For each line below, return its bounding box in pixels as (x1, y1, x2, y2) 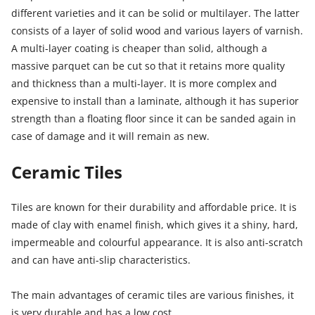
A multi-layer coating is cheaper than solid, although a (11, 41, 267, 56)
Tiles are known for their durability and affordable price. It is (11, 200, 297, 214)
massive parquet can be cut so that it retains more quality (11, 59, 285, 73)
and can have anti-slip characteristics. (11, 253, 191, 267)
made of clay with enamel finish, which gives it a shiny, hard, (11, 218, 298, 232)
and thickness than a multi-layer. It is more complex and (11, 77, 277, 91)
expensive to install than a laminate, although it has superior (11, 94, 299, 108)
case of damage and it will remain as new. (11, 129, 210, 143)
